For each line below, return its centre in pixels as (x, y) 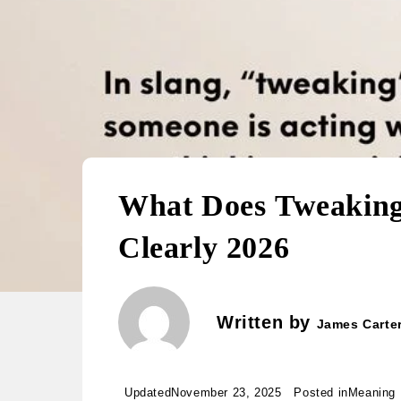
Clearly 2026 (204, 247)
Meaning (371, 392)
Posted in (321, 392)
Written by (267, 322)
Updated (148, 392)
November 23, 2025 (226, 392)
